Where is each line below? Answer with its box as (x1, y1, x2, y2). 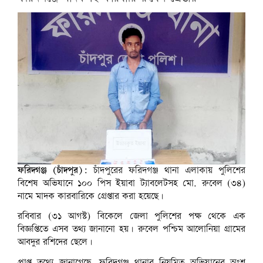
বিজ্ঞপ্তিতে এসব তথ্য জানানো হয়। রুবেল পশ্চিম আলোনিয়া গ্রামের (18, 222, 245, 237)
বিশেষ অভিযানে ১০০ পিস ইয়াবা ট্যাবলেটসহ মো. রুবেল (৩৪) (18, 176, 245, 190)
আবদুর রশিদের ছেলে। (18, 235, 93, 249)
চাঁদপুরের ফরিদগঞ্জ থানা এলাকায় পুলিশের (87, 163, 245, 177)
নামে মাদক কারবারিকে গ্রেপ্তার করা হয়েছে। (18, 189, 164, 203)
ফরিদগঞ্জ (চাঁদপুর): (18, 163, 87, 177)
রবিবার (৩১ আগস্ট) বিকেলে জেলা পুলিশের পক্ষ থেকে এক (18, 210, 245, 224)
